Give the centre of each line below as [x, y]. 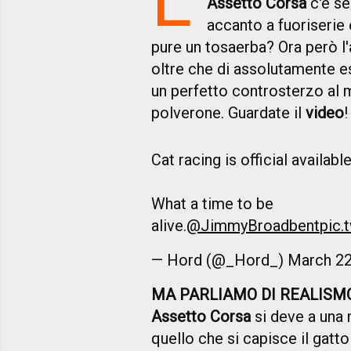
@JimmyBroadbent [253, 226]
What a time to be [212, 204]
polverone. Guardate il [228, 113]
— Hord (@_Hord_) [219, 261]
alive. [169, 226]
